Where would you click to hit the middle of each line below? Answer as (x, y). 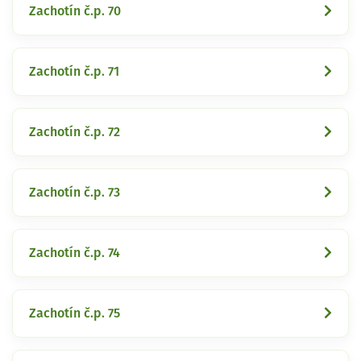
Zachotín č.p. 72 (75, 132)
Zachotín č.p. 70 (75, 11)
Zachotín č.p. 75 (75, 313)
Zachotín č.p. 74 (75, 253)
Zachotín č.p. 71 (74, 71)
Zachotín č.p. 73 (75, 192)
